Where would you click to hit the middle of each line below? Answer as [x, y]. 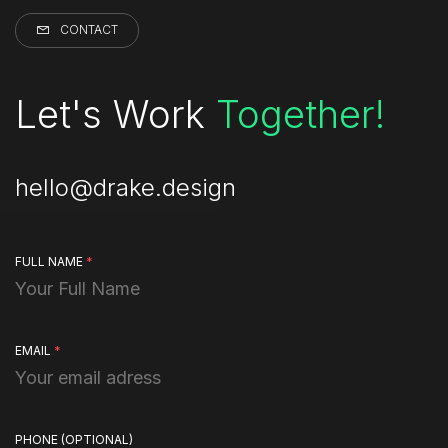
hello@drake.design [125, 187]
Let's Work [115, 113]
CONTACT [89, 30]
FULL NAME [50, 261]
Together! [300, 113]
